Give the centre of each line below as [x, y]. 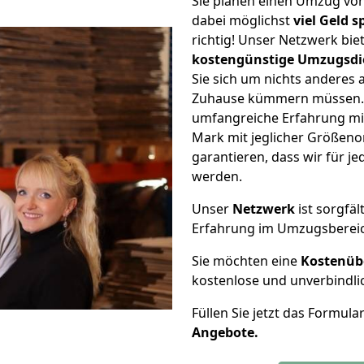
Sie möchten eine [246, 261]
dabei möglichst [243, 20]
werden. [217, 176]
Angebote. [225, 332]
